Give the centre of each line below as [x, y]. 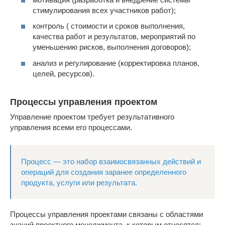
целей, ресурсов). [64, 73]
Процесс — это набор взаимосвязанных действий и [111, 162]
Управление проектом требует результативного [92, 117]
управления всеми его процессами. [71, 128]
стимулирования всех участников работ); [104, 10]
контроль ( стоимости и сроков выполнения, [109, 26]
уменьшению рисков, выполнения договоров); [112, 47]
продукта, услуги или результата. [79, 183]
